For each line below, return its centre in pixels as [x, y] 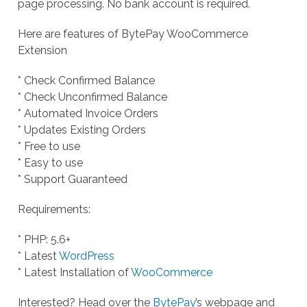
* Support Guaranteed [73, 179]
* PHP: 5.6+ [45, 239]
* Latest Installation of [75, 272]
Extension [43, 50]
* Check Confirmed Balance [87, 80]
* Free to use [49, 146]
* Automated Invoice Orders [88, 113]
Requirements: [54, 209]
